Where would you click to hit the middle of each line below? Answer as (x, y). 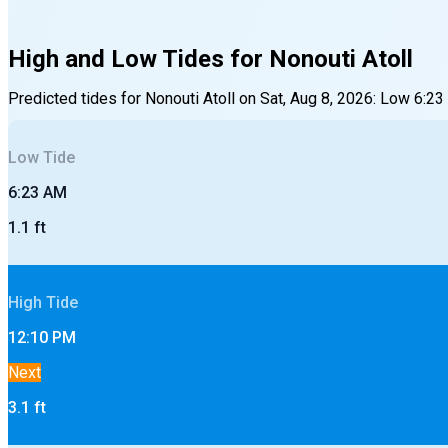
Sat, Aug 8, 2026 (316, 98)
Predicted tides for (76, 98)
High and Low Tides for (138, 58)
